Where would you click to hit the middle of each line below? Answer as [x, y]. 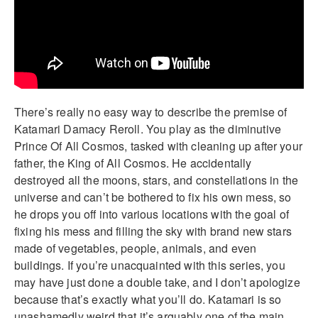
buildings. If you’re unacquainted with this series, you [150, 265]
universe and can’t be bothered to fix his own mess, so [153, 197]
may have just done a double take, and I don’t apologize [157, 283]
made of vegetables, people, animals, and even [136, 248]
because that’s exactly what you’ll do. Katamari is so [148, 300]
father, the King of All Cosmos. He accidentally [133, 163]
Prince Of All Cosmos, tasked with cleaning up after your [158, 146]
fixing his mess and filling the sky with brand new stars [153, 231]
